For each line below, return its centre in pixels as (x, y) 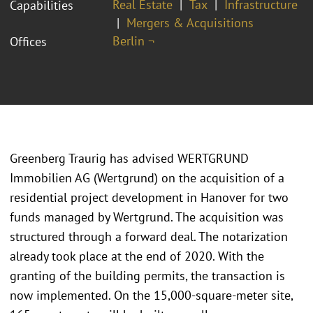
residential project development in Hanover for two (149, 198)
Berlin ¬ (133, 41)
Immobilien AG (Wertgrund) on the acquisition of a (147, 178)
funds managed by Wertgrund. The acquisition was (147, 217)
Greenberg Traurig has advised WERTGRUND (129, 159)
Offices (28, 41)
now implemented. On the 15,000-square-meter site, (151, 296)
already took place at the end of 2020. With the (137, 256)
